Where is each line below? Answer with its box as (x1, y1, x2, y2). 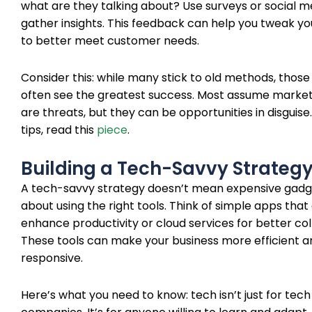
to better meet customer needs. (21, 32, 199, 49)
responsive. (21, 249, 83, 266)
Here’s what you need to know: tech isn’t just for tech (21, 286, 311, 303)
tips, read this (21, 121, 97, 138)
